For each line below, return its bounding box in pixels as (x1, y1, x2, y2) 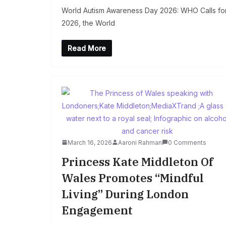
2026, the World (62, 18, 115, 27)
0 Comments (168, 138, 206, 146)
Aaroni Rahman (118, 138, 162, 146)
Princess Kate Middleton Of (62, 154, 213, 169)
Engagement (62, 202, 133, 217)
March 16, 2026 (68, 138, 112, 146)
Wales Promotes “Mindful (62, 170, 204, 185)
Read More (68, 43, 106, 52)
